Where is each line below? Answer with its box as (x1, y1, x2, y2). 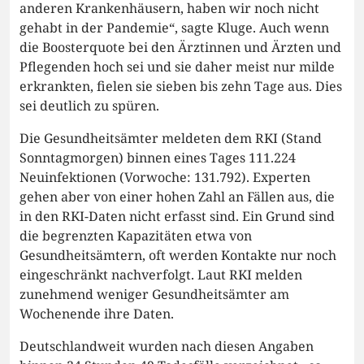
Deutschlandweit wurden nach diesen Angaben (19, 336, 314, 355)
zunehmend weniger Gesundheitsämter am (19, 284, 289, 303)
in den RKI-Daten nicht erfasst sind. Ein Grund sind (19, 206, 335, 225)
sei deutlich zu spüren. (19, 96, 159, 115)
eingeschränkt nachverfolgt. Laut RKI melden (19, 265, 302, 284)
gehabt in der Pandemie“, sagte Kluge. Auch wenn (19, 18, 329, 37)
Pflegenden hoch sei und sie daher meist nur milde (19, 57, 335, 76)
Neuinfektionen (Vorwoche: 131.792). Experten (19, 167, 310, 186)
